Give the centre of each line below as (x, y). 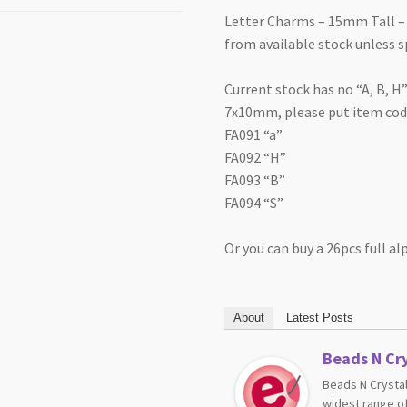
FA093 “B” (255, 179)
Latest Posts (320, 318)
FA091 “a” (254, 134)
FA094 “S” (254, 202)
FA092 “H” (256, 157)
